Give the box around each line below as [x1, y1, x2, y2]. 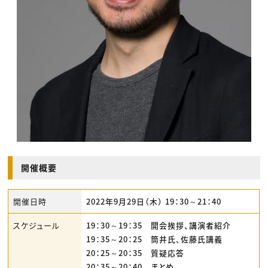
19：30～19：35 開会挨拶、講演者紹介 [86, 220, 232, 232]
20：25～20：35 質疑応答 [86, 247, 185, 259]
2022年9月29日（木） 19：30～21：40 [86, 196, 222, 208]
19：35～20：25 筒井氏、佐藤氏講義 [86, 233, 223, 245]
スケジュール [13, 220, 60, 232]
